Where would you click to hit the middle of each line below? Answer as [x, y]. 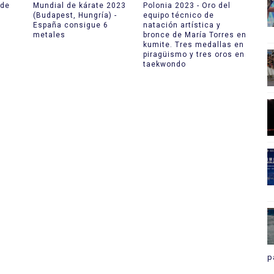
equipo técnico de [179, 15]
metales [49, 35]
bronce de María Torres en [195, 35]
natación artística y [182, 25]
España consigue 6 [70, 25]
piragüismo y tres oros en [194, 54]
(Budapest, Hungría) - [75, 15]
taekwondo [165, 64]
